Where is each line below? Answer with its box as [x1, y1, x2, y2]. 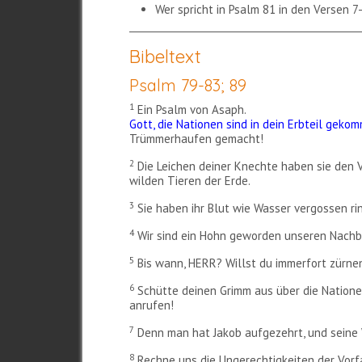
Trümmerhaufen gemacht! [129, 131, 264, 147]
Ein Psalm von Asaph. [134, 102, 247, 118]
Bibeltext [129, 45, 202, 69]
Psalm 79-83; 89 [129, 75, 247, 96]
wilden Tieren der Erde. [129, 173, 251, 189]
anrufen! [129, 297, 175, 314]
